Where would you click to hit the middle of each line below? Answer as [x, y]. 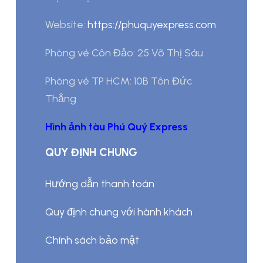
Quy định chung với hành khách [119, 212]
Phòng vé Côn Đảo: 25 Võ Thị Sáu [124, 53]
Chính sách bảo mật [92, 240]
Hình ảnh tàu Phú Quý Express [117, 127]
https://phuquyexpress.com [152, 25]
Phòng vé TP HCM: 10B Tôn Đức [119, 81]
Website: [66, 25]
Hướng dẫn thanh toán [100, 184]
